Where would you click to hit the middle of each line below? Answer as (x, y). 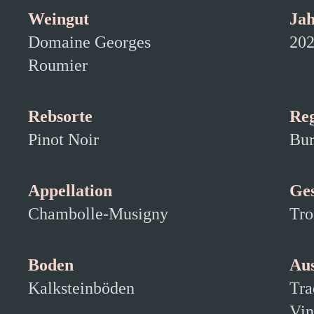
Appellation (70, 191)
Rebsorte (60, 116)
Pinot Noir (63, 139)
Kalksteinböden (81, 288)
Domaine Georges (89, 42)
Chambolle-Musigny (98, 214)
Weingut (59, 19)
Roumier (58, 65)
